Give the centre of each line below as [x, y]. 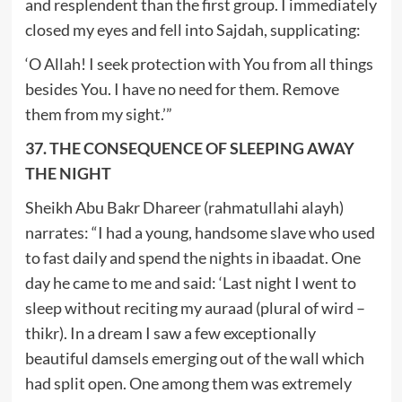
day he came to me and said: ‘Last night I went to [190, 282]
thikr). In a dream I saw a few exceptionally [170, 332]
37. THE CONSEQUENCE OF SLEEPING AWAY [189, 148]
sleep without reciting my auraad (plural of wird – [195, 307]
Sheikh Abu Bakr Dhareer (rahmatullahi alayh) [184, 207]
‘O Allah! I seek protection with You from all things [199, 63]
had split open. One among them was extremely [188, 383]
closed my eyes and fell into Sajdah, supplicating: [192, 29]
